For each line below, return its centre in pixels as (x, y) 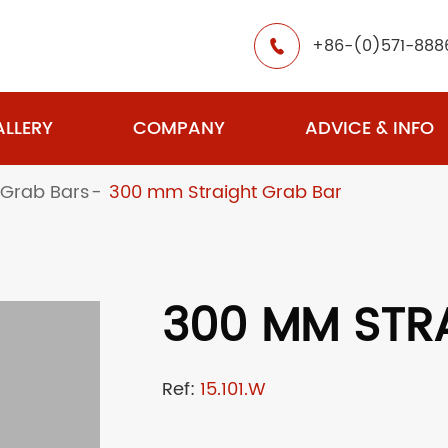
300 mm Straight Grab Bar (225, 192)
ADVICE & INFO (369, 128)
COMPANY (178, 128)
